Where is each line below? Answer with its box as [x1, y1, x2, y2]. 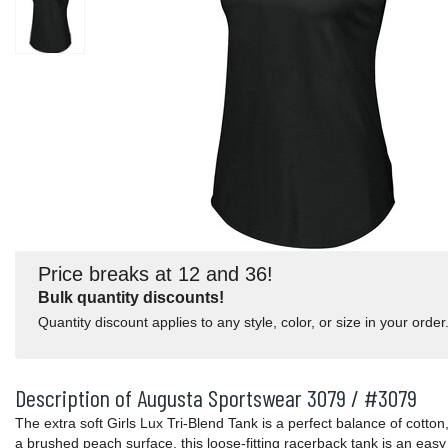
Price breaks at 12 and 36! [38, 262, 273, 285]
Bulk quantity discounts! [38, 288, 224, 306]
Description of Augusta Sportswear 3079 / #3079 [15, 383, 417, 413]
